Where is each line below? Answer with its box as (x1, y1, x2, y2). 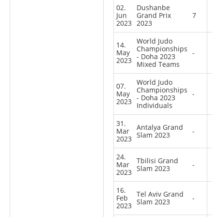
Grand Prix (137, 10, 171, 20)
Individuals (137, 100, 172, 110)
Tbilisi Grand (137, 155, 178, 165)
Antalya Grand (137, 122, 183, 132)
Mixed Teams (137, 59, 180, 69)
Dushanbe (137, 2, 170, 12)
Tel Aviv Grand (137, 189, 184, 199)
